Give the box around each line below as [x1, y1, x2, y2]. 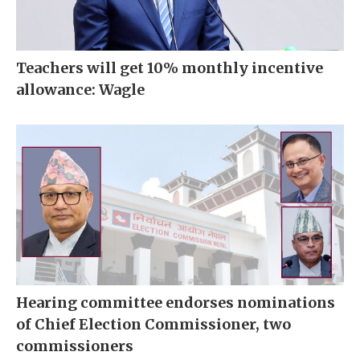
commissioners [16, 337, 133, 356]
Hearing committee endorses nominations [16, 293, 335, 313]
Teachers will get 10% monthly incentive [16, 59, 323, 78]
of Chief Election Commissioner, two [16, 315, 291, 334]
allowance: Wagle [16, 80, 145, 100]
